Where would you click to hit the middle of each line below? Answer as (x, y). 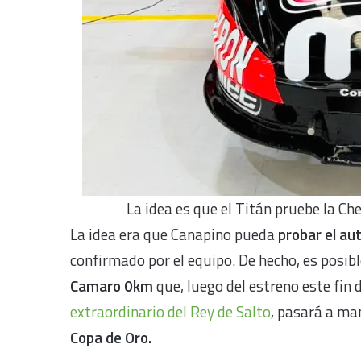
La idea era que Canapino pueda (174, 234)
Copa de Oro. (112, 337)
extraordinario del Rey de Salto (170, 311)
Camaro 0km (113, 285)
